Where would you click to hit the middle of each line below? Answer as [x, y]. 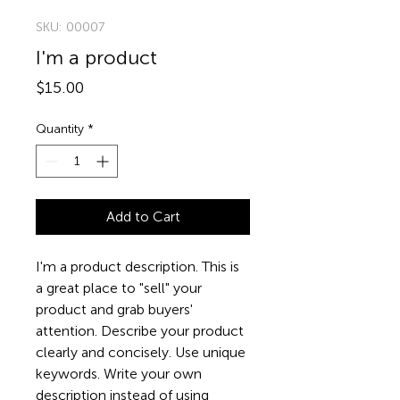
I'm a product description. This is [139, 267]
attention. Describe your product [142, 331]
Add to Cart [143, 217]
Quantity [60, 129]
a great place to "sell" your [121, 288]
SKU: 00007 [70, 27]
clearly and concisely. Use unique [142, 352]
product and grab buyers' [116, 309]
